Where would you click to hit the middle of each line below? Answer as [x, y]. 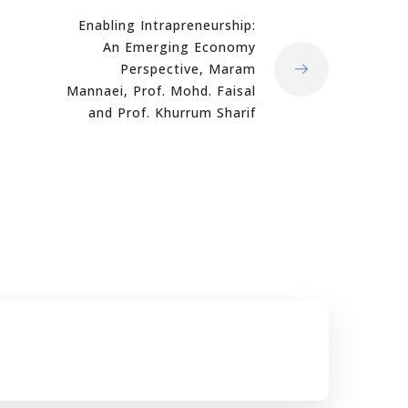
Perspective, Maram [188, 69]
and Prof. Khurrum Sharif [172, 112]
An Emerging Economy [179, 47]
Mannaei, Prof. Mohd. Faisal [161, 91]
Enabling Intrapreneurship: [167, 25]
